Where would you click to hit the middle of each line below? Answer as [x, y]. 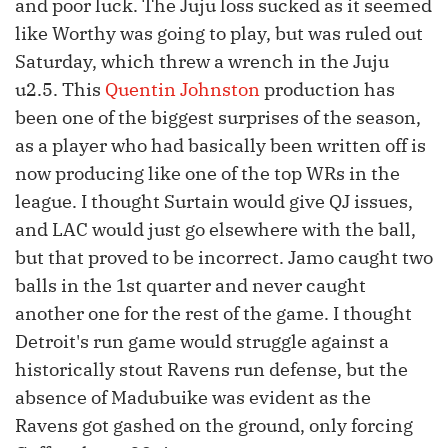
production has [327, 90]
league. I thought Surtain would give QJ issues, [214, 202]
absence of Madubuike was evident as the [193, 398]
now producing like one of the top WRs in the [207, 174]
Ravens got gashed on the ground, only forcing [214, 426]
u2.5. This [60, 90]
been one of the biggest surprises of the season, [218, 118]
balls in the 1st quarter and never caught [190, 286]
